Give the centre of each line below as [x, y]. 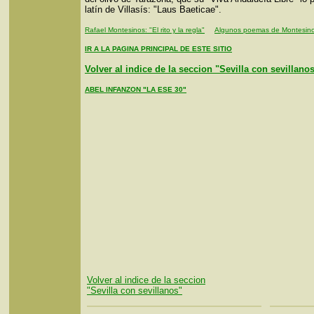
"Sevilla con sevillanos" [135, 291]
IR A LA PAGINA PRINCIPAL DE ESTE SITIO [158, 49]
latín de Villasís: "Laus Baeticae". [153, 9]
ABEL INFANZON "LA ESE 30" [136, 89]
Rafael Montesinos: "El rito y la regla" [145, 30]
